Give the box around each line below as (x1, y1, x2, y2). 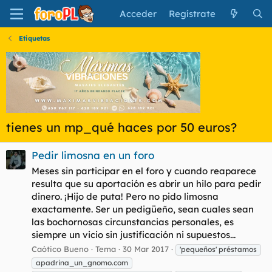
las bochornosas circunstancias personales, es (32, 216, 234, 228)
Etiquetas (18, 34, 50, 42)
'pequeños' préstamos (180, 244, 257, 254)
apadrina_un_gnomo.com (36, 257, 128, 267)
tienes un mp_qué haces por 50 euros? (6, 120, 237, 135)
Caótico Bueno (32, 243, 89, 254)
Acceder (120, 8, 157, 19)
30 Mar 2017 (123, 243, 169, 254)
